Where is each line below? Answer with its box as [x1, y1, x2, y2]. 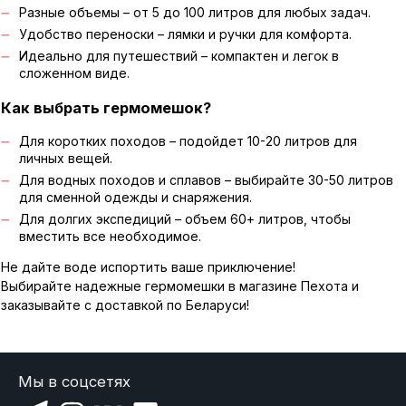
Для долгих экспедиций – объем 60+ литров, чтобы [18, 210, 351, 227]
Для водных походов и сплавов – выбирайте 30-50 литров [18, 171, 393, 188]
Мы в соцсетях [17, 372, 130, 391]
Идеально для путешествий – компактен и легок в [18, 47, 339, 63]
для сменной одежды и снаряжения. [18, 188, 252, 205]
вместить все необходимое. [18, 227, 201, 244]
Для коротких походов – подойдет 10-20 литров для [18, 132, 357, 149]
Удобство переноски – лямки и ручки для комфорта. [18, 25, 352, 42]
